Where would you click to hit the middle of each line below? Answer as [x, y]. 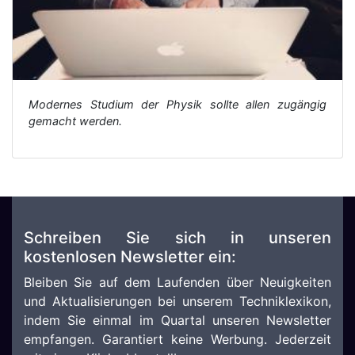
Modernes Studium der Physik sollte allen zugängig [177, 104]
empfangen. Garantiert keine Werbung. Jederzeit [177, 339]
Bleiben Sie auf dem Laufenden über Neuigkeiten [177, 282]
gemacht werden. [75, 121]
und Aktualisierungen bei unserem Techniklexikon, [177, 301]
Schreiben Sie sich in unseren [177, 238]
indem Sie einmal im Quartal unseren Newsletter [177, 320]
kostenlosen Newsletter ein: [130, 257]
